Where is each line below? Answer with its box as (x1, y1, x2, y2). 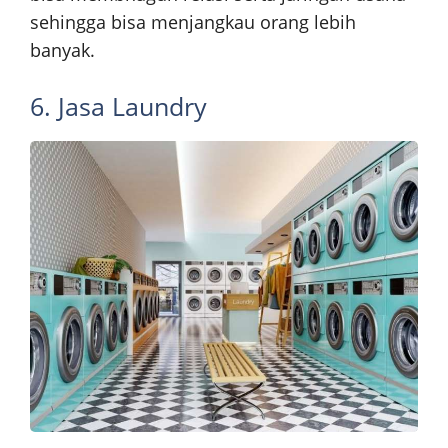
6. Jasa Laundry (30, 89, 207, 124)
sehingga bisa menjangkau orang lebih (30, 10, 356, 35)
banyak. (30, 38, 95, 63)
